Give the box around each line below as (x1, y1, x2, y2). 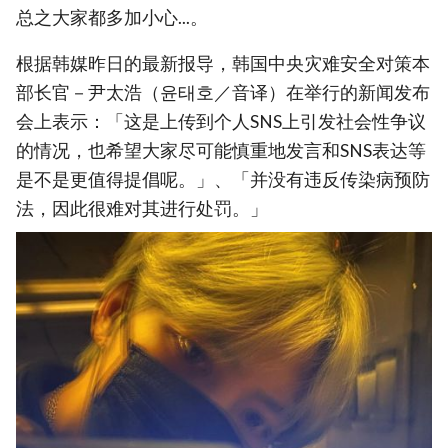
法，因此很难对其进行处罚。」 (16, 198, 268, 220)
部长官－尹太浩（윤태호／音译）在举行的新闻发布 (16, 82, 430, 104)
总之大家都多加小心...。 (16, 6, 208, 28)
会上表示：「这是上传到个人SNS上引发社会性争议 (16, 111, 426, 133)
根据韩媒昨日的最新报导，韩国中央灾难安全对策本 (16, 53, 430, 75)
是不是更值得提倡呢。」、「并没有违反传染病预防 (16, 169, 430, 191)
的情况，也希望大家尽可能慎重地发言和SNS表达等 (16, 140, 426, 162)
